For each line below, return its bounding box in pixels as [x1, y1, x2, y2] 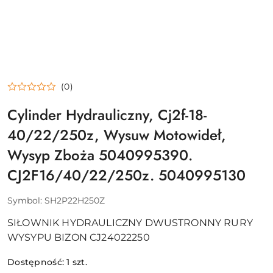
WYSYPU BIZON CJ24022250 [7, 232, 150, 244]
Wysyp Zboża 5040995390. [7, 144, 193, 166]
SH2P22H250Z [44, 195, 105, 207]
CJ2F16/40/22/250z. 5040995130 [7, 165, 246, 186]
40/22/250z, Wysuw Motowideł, [7, 124, 226, 146]
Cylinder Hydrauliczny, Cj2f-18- [7, 104, 207, 126]
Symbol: [7, 195, 44, 207]
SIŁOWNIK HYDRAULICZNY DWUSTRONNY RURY [7, 217, 253, 229]
